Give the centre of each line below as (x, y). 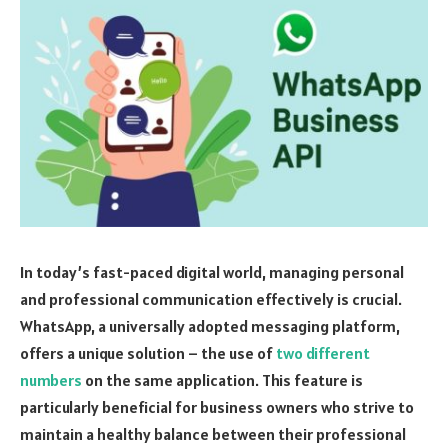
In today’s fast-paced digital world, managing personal (212, 271)
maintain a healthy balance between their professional (213, 433)
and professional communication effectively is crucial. (211, 298)
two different (323, 352)
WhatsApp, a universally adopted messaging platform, (210, 325)
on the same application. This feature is (222, 379)
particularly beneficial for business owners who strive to (217, 406)
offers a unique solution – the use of (148, 352)
